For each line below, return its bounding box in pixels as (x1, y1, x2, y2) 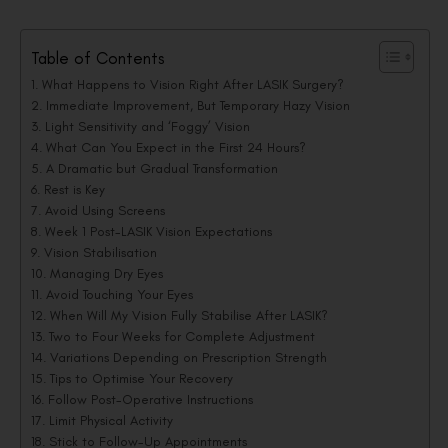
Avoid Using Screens (44, 202, 169, 219)
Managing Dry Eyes (49, 265, 167, 282)
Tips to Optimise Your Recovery (49, 370, 233, 387)
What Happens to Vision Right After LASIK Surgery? (41, 76, 344, 93)
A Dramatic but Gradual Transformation (45, 160, 282, 177)
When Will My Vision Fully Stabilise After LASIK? (49, 307, 328, 324)
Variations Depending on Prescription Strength (49, 349, 331, 366)
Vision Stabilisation (43, 244, 161, 261)
